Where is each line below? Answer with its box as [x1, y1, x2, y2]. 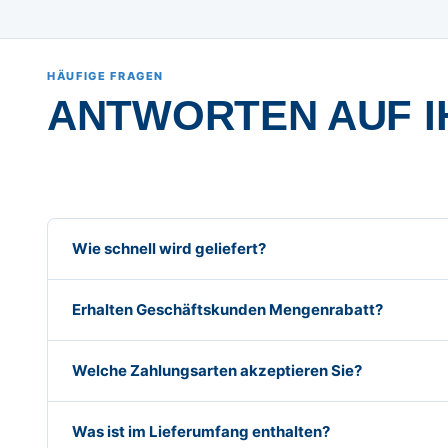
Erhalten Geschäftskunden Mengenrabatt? [72, 299, 383, 319]
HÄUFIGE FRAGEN [47, 68, 165, 83]
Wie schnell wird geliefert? [72, 238, 266, 258]
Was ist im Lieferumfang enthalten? [72, 421, 330, 441]
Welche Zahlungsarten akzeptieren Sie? [72, 360, 362, 380]
